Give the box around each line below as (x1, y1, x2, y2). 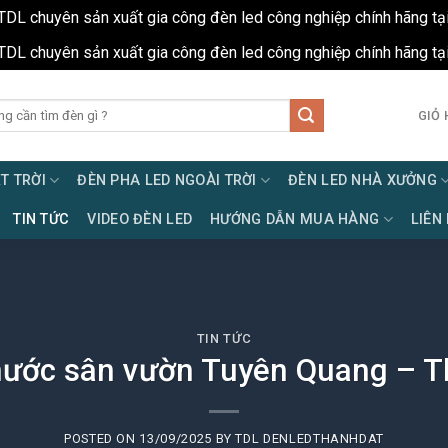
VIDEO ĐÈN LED (87, 210, 193, 228)
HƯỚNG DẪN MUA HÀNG (210, 210, 380, 228)
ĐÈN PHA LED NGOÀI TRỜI (77, 171, 257, 189)
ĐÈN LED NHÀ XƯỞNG (288, 171, 438, 189)
